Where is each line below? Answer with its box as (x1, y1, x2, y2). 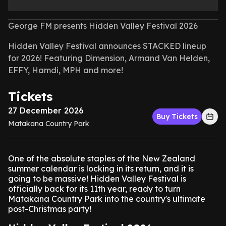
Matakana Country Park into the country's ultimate (8, 194, 205, 204)
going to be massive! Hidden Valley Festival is (8, 174, 186, 184)
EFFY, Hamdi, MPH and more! (8, 65, 123, 75)
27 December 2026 (8, 105, 84, 116)
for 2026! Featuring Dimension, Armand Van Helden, (8, 53, 210, 63)
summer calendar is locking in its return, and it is (8, 163, 194, 174)
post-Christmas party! (8, 204, 91, 214)
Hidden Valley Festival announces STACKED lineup (8, 41, 206, 51)
